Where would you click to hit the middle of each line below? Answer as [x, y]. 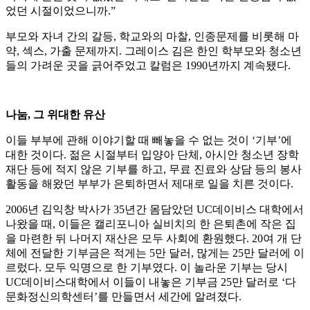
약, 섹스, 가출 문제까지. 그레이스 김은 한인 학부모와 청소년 [154, 51]
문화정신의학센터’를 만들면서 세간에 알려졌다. [124, 297]
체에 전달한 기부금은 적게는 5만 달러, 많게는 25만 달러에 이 [155, 253]
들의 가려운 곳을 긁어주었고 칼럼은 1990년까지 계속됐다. [148, 66]
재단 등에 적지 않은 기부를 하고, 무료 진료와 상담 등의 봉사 [154, 170]
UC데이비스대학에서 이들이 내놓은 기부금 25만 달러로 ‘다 [151, 282]
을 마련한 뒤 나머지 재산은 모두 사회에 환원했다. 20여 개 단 [154, 239]
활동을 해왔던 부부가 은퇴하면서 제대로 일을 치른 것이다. [149, 184]
